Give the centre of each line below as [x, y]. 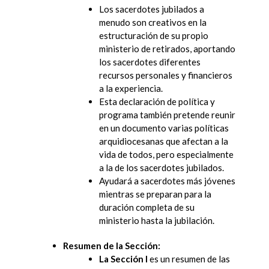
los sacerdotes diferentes [150, 62]
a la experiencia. [131, 88]
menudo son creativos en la [153, 22]
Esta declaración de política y [157, 101]
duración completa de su [147, 207]
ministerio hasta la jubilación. [157, 220]
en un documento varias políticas [164, 128]
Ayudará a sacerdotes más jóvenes [167, 180]
